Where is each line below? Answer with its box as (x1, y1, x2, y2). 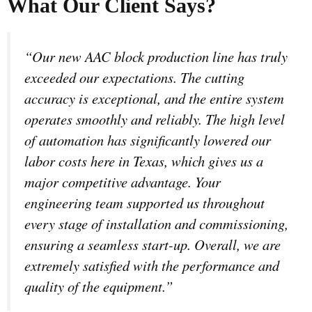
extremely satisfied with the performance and (24, 256, 279, 275)
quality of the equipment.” (24, 276, 173, 296)
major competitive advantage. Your (24, 172, 221, 192)
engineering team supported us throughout (24, 193, 265, 212)
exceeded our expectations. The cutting (24, 68, 244, 87)
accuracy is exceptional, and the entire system (24, 88, 284, 108)
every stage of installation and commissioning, (24, 214, 288, 233)
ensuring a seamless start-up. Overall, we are (24, 235, 281, 254)
